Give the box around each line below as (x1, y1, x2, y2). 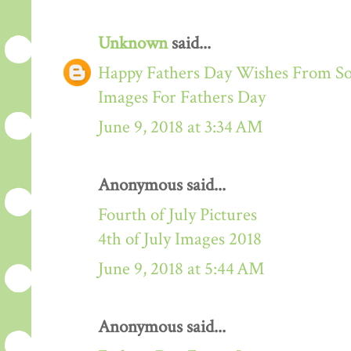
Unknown (98, 31, 168, 55)
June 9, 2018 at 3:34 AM (98, 115, 262, 139)
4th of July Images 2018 (98, 227, 262, 251)
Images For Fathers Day (98, 85, 266, 109)
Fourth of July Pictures (98, 203, 257, 226)
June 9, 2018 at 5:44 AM (98, 257, 264, 280)
